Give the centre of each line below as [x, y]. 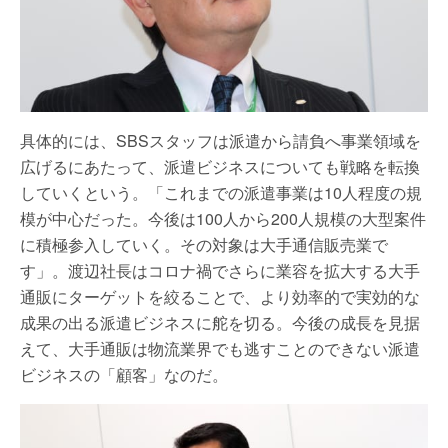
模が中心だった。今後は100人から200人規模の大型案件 [223, 218]
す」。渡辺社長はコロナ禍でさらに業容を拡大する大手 [220, 270]
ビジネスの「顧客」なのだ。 [124, 374]
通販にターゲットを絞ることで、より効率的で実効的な [220, 296]
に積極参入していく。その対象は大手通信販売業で [204, 244]
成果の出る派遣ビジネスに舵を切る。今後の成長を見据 [220, 322]
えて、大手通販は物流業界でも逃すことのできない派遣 [220, 348]
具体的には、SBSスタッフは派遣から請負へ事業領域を [220, 140]
